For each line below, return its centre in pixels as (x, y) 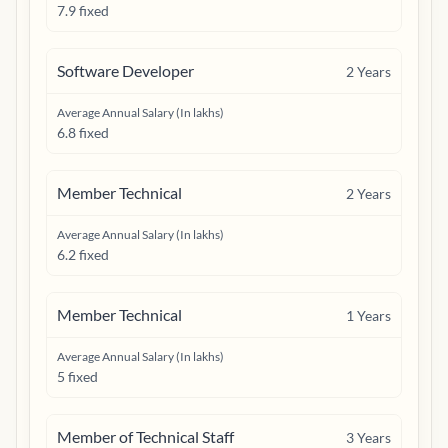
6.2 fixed (83, 254)
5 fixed (77, 376)
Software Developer (125, 70)
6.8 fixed (83, 132)
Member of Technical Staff (145, 436)
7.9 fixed (83, 10)
